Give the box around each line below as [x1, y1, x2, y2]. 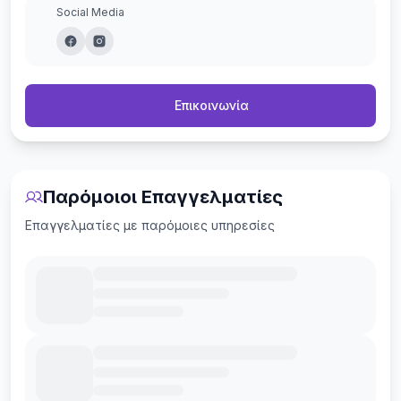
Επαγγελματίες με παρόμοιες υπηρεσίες [25, 218, 275, 233]
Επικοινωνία [175, 98, 250, 113]
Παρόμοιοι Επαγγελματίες [43, 186, 283, 208]
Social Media [55, 5, 124, 19]
